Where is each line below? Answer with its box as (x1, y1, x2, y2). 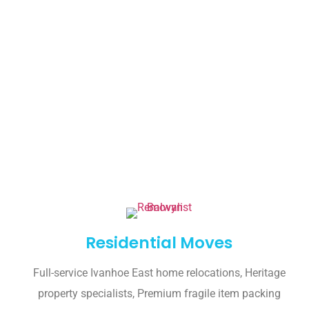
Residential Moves (86, 232, 233, 255)
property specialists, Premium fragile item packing (37, 287, 281, 301)
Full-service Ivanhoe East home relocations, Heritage (32, 266, 286, 280)
